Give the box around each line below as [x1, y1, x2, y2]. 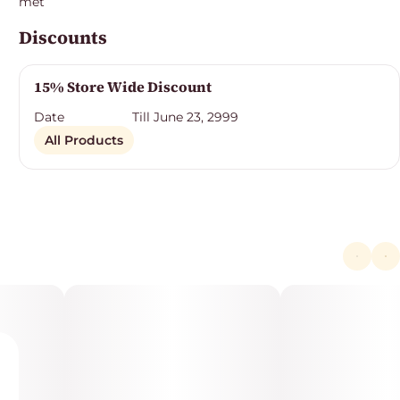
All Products [45, 132, 124, 148]
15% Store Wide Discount [34, 77, 212, 96]
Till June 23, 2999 [132, 109, 239, 125]
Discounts [19, 25, 108, 50]
